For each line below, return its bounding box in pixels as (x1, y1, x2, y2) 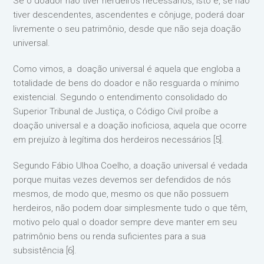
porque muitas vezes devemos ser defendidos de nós (13, 174, 232, 185)
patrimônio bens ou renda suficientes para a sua (13, 231, 206, 242)
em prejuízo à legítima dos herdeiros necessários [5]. (13, 134, 225, 145)
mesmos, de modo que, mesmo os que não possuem (13, 189, 229, 199)
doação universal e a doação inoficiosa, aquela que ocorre (13, 120, 247, 131)
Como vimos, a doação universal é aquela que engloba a (13, 64, 241, 74)
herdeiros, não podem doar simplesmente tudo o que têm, (13, 203, 248, 213)
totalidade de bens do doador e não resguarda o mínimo (13, 78, 240, 88)
